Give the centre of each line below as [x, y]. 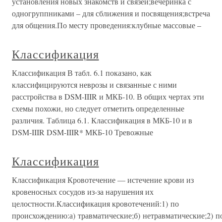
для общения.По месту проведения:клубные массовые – [107, 25]
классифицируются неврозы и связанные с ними [94, 84]
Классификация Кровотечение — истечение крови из [103, 180]
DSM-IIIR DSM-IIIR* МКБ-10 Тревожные [83, 132]
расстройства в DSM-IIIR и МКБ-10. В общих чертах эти [108, 96]
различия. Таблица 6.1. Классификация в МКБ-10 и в [102, 120]
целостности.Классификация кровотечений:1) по [95, 203]
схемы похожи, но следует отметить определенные [98, 108]
